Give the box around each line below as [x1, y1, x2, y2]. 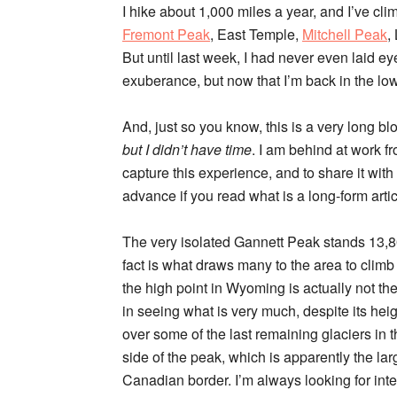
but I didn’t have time [122, 139, 252, 160]
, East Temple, [210, 24, 302, 44]
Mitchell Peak [302, 24, 387, 44]
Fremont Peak [122, 24, 210, 44]
